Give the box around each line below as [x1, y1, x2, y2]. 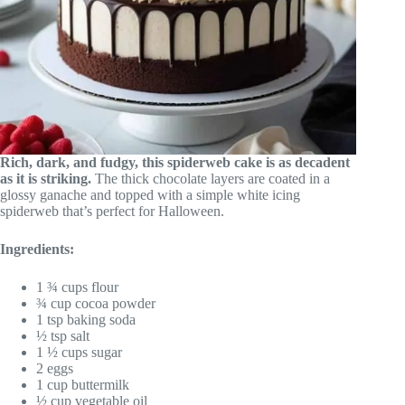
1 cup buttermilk [36, 376, 129, 392]
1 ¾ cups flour [36, 278, 118, 295]
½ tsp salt [36, 327, 89, 344]
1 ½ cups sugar [36, 344, 122, 360]
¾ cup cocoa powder [36, 295, 155, 311]
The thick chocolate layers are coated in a [91, 170, 330, 186]
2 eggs [36, 360, 73, 376]
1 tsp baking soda [36, 311, 136, 327]
